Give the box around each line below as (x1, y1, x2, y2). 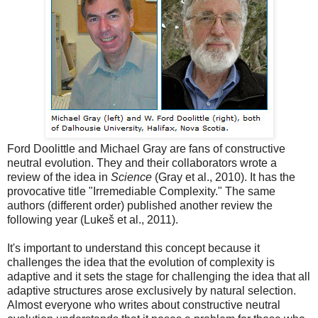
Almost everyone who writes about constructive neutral (7, 298, 280, 311)
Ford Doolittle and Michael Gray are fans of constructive (7, 142, 285, 155)
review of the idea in (7, 170, 111, 183)
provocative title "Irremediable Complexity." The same (7, 185, 275, 197)
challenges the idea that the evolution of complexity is (7, 256, 275, 268)
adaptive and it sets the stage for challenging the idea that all (7, 270, 310, 283)
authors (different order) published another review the (7, 199, 273, 212)
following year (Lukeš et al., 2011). (7, 213, 178, 226)
